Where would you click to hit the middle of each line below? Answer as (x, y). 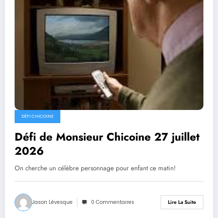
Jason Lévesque (52, 202)
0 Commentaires (113, 202)
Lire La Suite (182, 202)
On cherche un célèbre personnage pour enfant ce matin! (95, 168)
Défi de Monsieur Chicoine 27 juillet (107, 136)
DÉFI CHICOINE (37, 116)
